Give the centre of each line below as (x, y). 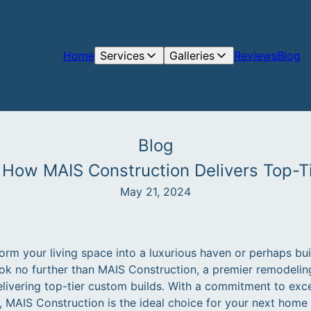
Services (122, 56)
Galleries (192, 56)
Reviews (255, 56)
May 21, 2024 (155, 192)
